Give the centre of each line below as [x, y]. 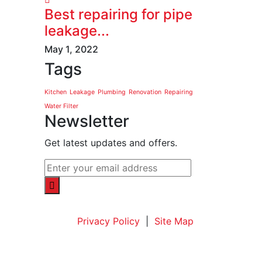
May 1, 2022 [71, 49]
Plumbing [112, 92]
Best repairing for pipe [118, 14]
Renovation [145, 92]
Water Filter [61, 106]
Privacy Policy [108, 221]
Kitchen [56, 92]
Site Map [174, 221]
